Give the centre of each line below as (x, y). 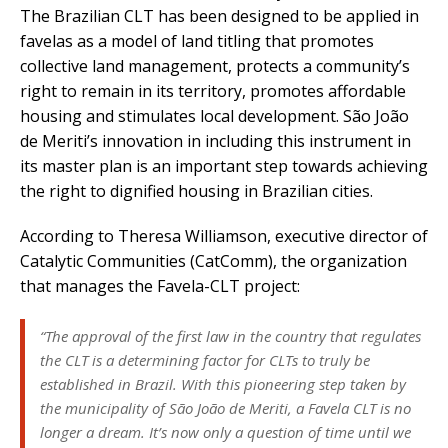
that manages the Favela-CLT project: (160, 286)
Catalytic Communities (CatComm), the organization (213, 261)
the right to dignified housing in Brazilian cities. (196, 191)
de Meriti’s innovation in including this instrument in (215, 141)
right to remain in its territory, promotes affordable (213, 91)
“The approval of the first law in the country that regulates (230, 336)
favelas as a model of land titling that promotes (197, 41)
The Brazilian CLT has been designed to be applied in (219, 16)
